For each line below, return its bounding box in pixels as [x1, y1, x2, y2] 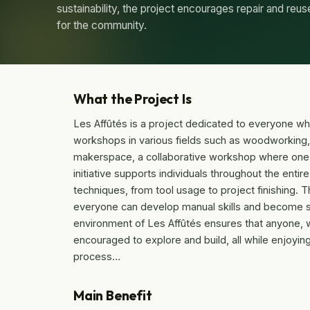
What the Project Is [73, 90, 192, 107]
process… [73, 250, 120, 262]
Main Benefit [73, 286, 152, 304]
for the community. [57, 18, 147, 32]
